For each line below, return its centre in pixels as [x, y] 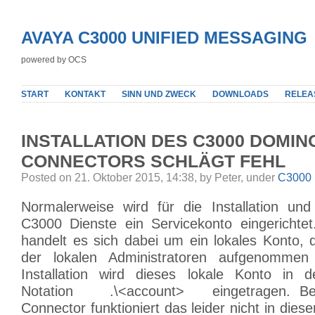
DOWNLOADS [240, 94]
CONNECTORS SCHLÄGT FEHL [153, 161]
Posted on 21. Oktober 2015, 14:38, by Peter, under [149, 178]
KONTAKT [85, 94]
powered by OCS [54, 60]
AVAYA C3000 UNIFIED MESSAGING [164, 38]
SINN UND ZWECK [159, 94]
